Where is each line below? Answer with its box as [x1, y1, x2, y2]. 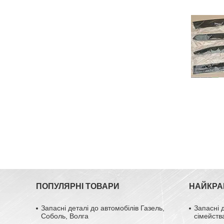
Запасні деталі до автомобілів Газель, [41, 203, 165, 212]
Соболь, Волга [41, 211, 89, 220]
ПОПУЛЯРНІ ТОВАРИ [36, 181, 120, 190]
